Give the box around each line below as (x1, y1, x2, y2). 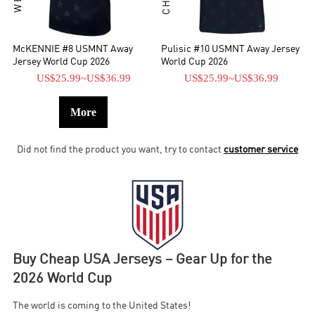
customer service (224, 145, 298, 155)
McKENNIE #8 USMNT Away (13, 45, 134, 55)
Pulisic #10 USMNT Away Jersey (161, 45, 300, 55)
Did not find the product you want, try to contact (17, 145, 224, 155)
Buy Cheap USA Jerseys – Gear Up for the (13, 252, 273, 268)
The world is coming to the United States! (13, 302, 193, 311)
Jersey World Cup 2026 (13, 58, 110, 67)
